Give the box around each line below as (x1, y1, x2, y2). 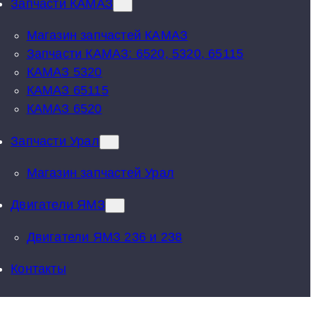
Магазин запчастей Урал (26, 165, 175, 180)
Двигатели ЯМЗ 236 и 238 (26, 229, 183, 244)
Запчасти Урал (11, 133, 99, 148)
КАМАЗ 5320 (26, 65, 102, 80)
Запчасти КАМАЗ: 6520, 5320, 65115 (26, 47, 244, 61)
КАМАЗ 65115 (26, 83, 109, 98)
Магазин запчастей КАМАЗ (26, 28, 188, 43)
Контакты (11, 262, 66, 276)
